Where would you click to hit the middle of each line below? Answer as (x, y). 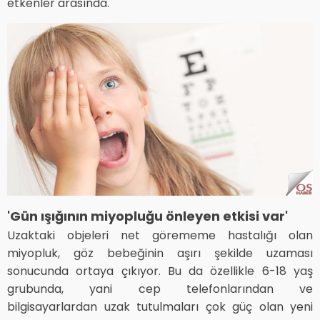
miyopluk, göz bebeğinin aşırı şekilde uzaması (160, 253)
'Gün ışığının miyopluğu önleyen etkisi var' (147, 216)
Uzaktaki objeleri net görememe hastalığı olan (160, 235)
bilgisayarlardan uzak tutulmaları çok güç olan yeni (160, 306)
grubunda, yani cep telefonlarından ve (160, 289)
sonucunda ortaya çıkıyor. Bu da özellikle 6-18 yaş (160, 271)
